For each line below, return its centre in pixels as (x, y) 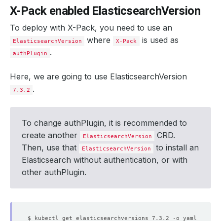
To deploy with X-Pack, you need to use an (91, 28)
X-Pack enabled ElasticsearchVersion (105, 11)
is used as (159, 40)
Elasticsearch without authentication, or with (105, 160)
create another (51, 135)
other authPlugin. (54, 172)
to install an (176, 147)
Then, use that (50, 147)
